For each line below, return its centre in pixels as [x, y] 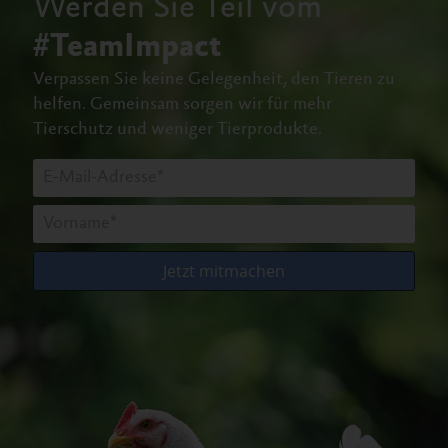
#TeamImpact [127, 48]
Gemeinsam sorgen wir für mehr [211, 104]
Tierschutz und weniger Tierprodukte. [177, 129]
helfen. [61, 104]
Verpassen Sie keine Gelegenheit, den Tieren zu [214, 79]
